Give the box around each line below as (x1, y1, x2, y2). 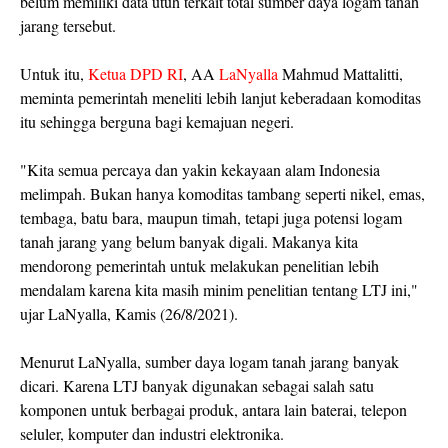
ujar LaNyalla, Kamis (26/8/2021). (20, 302, 238, 324)
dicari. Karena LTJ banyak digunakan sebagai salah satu (20, 374, 374, 396)
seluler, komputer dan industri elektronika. (20, 422, 284, 444)
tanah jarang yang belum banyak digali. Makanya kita (20, 230, 358, 252)
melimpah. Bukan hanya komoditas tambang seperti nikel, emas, (20, 182, 425, 204)
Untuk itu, (20, 62, 84, 84)
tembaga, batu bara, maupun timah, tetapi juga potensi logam (20, 206, 402, 228)
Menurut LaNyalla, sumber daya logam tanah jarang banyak (20, 350, 399, 372)
